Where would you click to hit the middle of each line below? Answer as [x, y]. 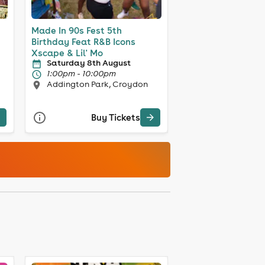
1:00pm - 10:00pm [81, 73]
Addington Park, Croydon [97, 84]
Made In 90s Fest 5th [76, 30]
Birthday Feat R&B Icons [83, 41]
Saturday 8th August [88, 62]
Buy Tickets [115, 118]
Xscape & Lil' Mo [67, 53]
